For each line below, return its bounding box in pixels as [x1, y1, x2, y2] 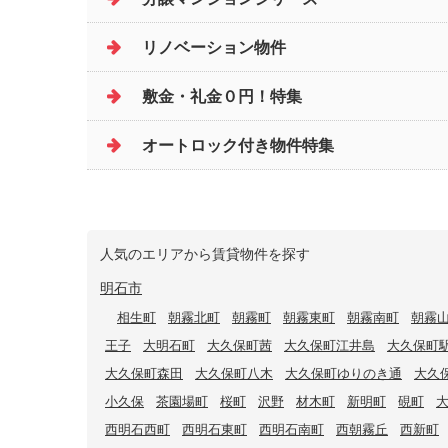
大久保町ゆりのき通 [285, 364, 402, 383]
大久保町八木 [195, 364, 273, 383]
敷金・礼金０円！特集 [142, 85, 302, 108]
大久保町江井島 [284, 336, 375, 355]
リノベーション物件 [142, 36, 286, 59]
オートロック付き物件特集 [142, 134, 334, 157]
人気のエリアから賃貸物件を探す [100, 244, 310, 264]
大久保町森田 [105, 364, 183, 383]
